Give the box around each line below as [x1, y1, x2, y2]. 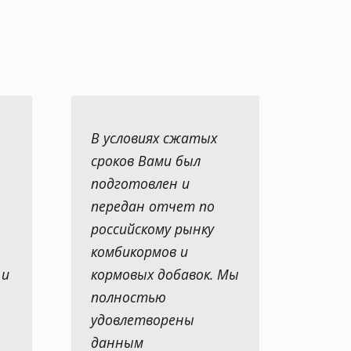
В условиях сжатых [91, 128, 217, 147]
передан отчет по [91, 197, 215, 215]
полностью [91, 288, 166, 306]
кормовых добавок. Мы [91, 265, 239, 284]
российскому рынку [91, 219, 214, 238]
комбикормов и [91, 242, 188, 261]
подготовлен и [91, 174, 190, 193]
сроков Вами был [91, 151, 201, 170]
